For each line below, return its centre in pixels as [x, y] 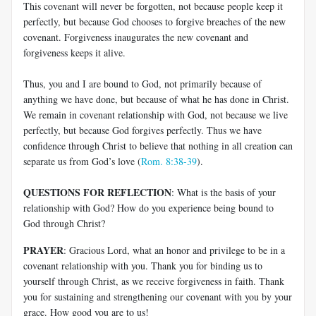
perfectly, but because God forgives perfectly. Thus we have [142, 130]
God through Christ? [64, 223]
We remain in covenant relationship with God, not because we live [156, 114]
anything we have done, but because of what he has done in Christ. [156, 99]
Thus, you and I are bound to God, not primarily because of [142, 83]
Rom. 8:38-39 [169, 161]
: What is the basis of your [224, 192]
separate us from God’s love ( [82, 161]
